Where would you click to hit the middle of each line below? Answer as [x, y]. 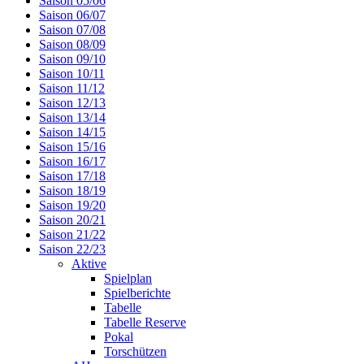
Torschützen [135, 351]
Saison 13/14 [72, 117]
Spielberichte [137, 292]
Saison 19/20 [72, 205]
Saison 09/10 [72, 58]
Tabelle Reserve [145, 322]
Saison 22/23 [72, 249]
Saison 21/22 [72, 234]
